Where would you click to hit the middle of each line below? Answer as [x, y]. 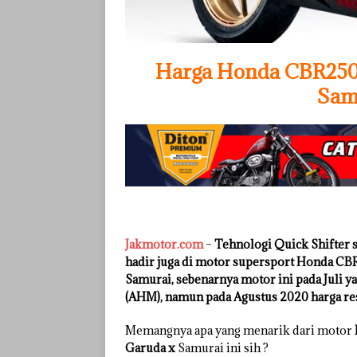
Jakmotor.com [164, 244]
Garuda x [150, 347]
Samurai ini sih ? [222, 347]
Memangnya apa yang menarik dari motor [240, 330]
